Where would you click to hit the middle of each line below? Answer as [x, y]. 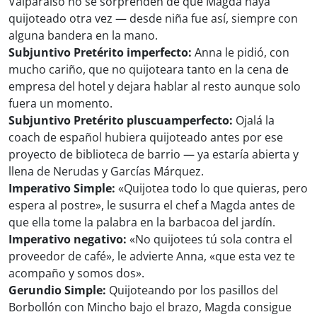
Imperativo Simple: [62, 189]
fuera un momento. [60, 104]
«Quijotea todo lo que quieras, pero [212, 189]
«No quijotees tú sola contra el [209, 240]
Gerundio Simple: [57, 290]
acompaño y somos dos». [76, 273]
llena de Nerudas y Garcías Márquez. [106, 172]
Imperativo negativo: [68, 240]
